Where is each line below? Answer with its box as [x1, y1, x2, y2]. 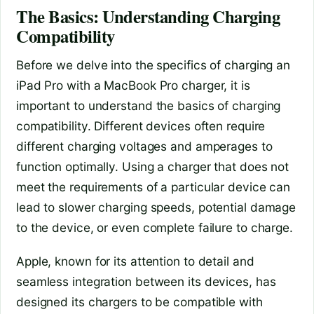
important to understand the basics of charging [16, 97, 281, 113]
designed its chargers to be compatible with [16, 294, 263, 310]
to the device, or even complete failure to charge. [16, 219, 293, 235]
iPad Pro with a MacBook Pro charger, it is [16, 77, 250, 93]
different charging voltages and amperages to [16, 138, 273, 153]
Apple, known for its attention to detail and [16, 254, 254, 269]
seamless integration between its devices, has [16, 274, 276, 289]
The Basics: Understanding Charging [16, 4, 280, 29]
